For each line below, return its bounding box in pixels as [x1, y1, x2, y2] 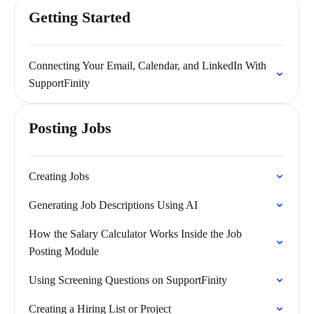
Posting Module [29, 245, 99, 257]
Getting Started [29, 8, 130, 26]
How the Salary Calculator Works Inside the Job [29, 228, 242, 240]
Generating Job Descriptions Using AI [29, 199, 198, 211]
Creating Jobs [29, 170, 89, 182]
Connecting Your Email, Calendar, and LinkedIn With [29, 60, 266, 71]
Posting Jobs [29, 119, 111, 137]
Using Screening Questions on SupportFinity [29, 274, 227, 286]
